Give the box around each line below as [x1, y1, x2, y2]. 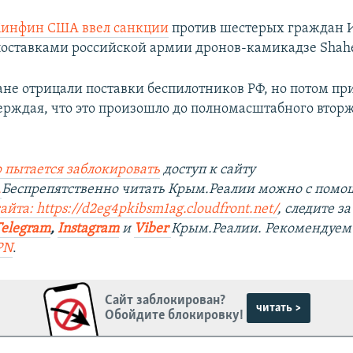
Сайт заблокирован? [105, 292, 226, 308]
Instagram [58, 221, 120, 237]
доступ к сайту [160, 162, 256, 178]
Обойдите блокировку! [105, 307, 244, 323]
